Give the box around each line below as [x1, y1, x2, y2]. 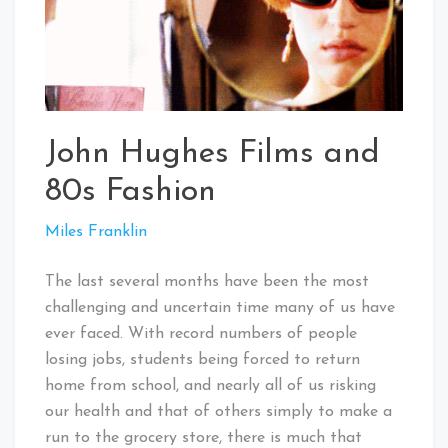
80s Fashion [45, 175, 216, 208]
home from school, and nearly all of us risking [45, 377, 376, 394]
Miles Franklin [45, 223, 147, 240]
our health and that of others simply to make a [45, 403, 392, 420]
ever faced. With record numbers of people [45, 325, 357, 342]
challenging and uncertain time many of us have [45, 299, 395, 316]
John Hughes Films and [45, 137, 380, 170]
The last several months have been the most [45, 273, 369, 290]
